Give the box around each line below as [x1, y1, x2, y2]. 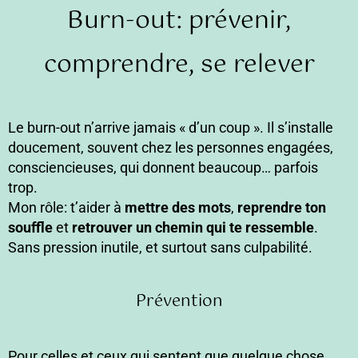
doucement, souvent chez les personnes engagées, [8, 139, 333, 157]
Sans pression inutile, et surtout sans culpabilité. [8, 239, 312, 257]
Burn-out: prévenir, [67, 2, 291, 42]
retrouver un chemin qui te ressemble [72, 219, 314, 237]
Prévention [135, 288, 223, 316]
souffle [8, 219, 53, 237]
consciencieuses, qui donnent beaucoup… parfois [8, 159, 318, 177]
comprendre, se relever [43, 46, 315, 86]
